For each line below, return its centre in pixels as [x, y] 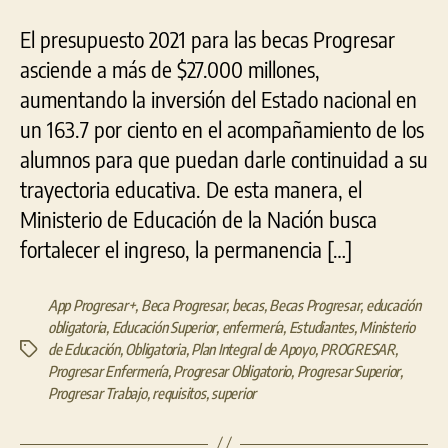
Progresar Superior [348, 370]
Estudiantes [321, 326]
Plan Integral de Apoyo [253, 348]
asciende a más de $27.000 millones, [170, 68]
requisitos [179, 392]
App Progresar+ [92, 304]
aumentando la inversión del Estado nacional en [218, 98]
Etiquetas [45, 349]
